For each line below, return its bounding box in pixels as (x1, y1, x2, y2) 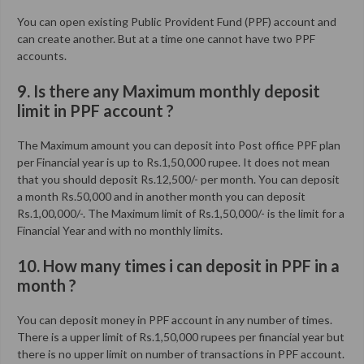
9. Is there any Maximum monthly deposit (17, 80, 320, 101)
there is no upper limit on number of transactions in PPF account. (17, 346, 344, 361)
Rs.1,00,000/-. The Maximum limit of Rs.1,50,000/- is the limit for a (17, 206, 344, 220)
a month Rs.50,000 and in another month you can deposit (17, 188, 305, 203)
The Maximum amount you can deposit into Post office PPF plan (17, 137, 340, 152)
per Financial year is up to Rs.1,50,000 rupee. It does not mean (17, 154, 330, 169)
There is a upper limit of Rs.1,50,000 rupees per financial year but (17, 329, 344, 344)
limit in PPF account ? (17, 100, 174, 120)
